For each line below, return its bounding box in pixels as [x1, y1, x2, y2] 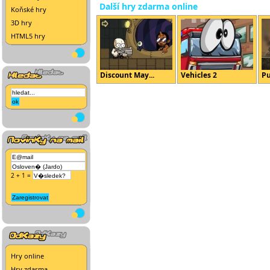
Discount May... [100, 70, 154, 80]
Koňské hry [11, 5, 46, 14]
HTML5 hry [11, 31, 45, 40]
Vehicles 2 [181, 70, 217, 80]
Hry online [11, 251, 44, 260]
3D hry [11, 18, 32, 27]
